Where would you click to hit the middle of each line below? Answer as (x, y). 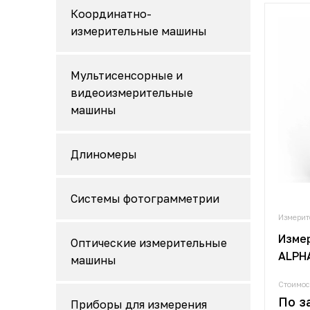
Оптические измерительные (149, 243)
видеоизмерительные (132, 93)
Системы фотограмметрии (145, 199)
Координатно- (111, 14)
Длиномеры (104, 154)
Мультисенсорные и (127, 75)
